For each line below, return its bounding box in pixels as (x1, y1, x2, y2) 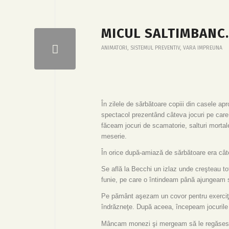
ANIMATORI (101, 44, 127, 52)
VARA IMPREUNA (183, 44, 222, 52)
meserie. (101, 132, 129, 141)
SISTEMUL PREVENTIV (130, 44, 180, 52)
